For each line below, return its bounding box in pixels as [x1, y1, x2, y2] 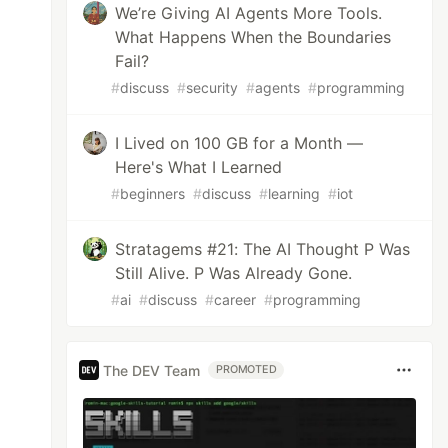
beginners [120, 185, 186, 202]
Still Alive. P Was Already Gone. [115, 263, 353, 283]
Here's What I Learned [115, 157, 283, 177]
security [186, 79, 239, 96]
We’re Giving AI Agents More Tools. [115, 3, 383, 23]
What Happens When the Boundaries [115, 27, 392, 47]
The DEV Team [103, 361, 201, 379]
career [214, 291, 257, 308]
